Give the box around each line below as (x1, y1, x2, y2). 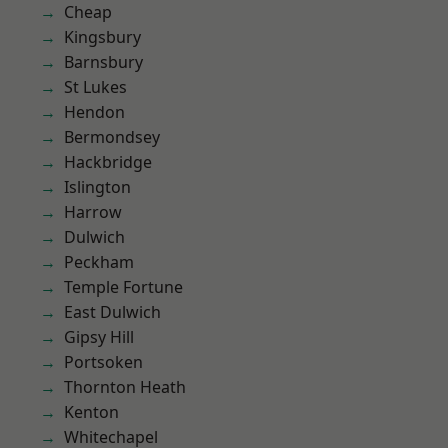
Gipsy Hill (64, 326, 134, 348)
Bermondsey (64, 126, 160, 148)
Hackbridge (64, 151, 152, 173)
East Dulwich (64, 301, 161, 323)
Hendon (64, 101, 125, 123)
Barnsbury (64, 51, 143, 73)
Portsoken (64, 351, 143, 373)
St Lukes (64, 76, 127, 98)
